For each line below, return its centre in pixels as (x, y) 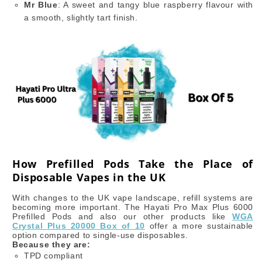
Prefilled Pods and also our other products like (123, 216)
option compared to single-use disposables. (100, 235)
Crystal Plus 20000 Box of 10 (79, 225)
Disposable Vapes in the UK (89, 177)
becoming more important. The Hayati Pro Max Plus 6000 (133, 207)
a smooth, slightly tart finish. (81, 18)
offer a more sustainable (199, 225)
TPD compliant (54, 255)
